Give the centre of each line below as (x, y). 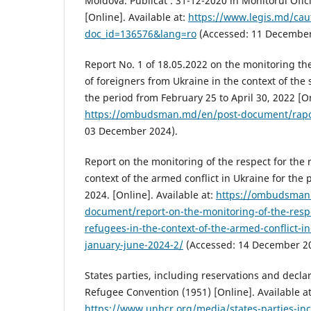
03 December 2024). (131, 131)
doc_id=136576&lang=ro (141, 34)
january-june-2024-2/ (134, 245)
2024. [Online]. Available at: (150, 195)
